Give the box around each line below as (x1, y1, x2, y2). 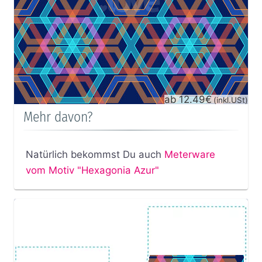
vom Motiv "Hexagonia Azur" (25, 164, 159, 176)
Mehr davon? (23, 109, 93, 126)
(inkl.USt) (213, 95, 248, 105)
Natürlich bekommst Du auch (25, 148, 164, 160)
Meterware (164, 148, 215, 160)
